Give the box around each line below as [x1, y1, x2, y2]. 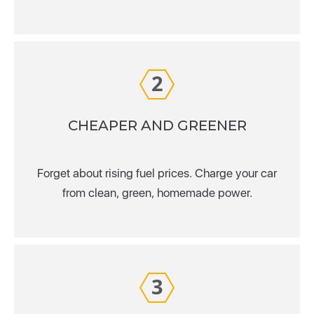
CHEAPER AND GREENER [67, 116, 247, 134]
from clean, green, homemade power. [62, 185, 252, 200]
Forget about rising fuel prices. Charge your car [37, 165, 277, 180]
